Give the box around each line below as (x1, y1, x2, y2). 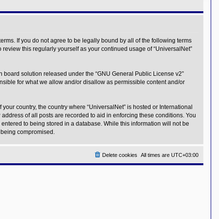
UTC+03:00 (171, 152, 198, 158)
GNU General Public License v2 (97, 70, 182, 78)
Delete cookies (102, 152, 137, 158)
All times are (141, 152, 171, 158)
